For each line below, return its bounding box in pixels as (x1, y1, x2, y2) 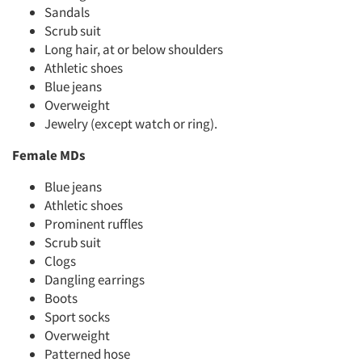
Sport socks (44, 308, 110, 326)
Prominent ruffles (44, 215, 143, 233)
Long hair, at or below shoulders (44, 40, 223, 58)
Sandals (44, 3, 90, 21)
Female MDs (12, 146, 86, 164)
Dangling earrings (44, 271, 145, 288)
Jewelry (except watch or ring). (44, 115, 217, 133)
